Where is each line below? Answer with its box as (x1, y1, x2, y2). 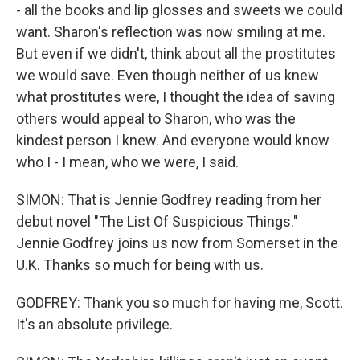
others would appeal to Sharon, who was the (16, 110, 296, 127)
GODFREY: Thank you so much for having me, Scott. (16, 294, 343, 311)
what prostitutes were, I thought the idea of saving (16, 88, 335, 105)
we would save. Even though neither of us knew (16, 67, 319, 84)
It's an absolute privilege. (16, 316, 173, 333)
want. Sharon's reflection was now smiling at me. (16, 23, 325, 40)
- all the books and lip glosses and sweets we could (16, 2, 342, 18)
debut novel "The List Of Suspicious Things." (16, 213, 298, 230)
